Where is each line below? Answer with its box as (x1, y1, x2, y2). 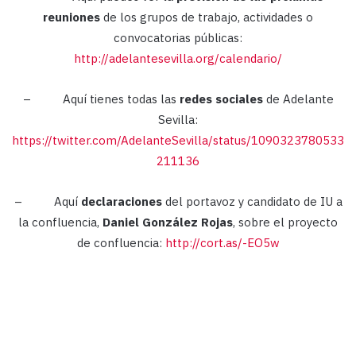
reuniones (43, 10, 100, 25)
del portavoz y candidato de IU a (161, 194, 342, 210)
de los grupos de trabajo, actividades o (100, 10, 313, 25)
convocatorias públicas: (114, 30, 242, 46)
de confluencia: (76, 235, 165, 251)
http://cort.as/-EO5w (164, 235, 280, 251)
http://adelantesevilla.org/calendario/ (74, 51, 282, 67)
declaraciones (80, 194, 162, 210)
